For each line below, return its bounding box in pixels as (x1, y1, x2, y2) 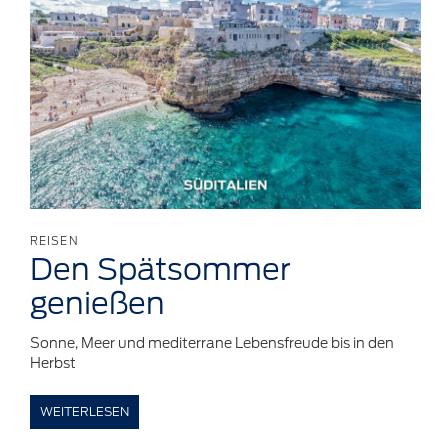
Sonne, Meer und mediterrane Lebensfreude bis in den (30, 333, 394, 352)
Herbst (30, 353, 76, 372)
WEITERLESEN (40, 403, 129, 419)
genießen (30, 284, 165, 322)
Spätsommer (97, 250, 291, 288)
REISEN (30, 233, 79, 248)
